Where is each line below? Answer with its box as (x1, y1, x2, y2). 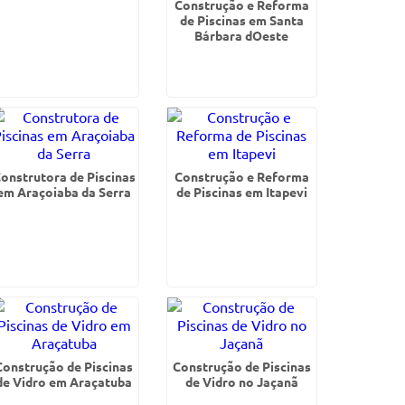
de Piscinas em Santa (179, 12, 304, 28)
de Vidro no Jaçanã (184, 373, 298, 390)
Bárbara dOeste (194, 27, 289, 43)
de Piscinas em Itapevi (175, 184, 307, 200)
